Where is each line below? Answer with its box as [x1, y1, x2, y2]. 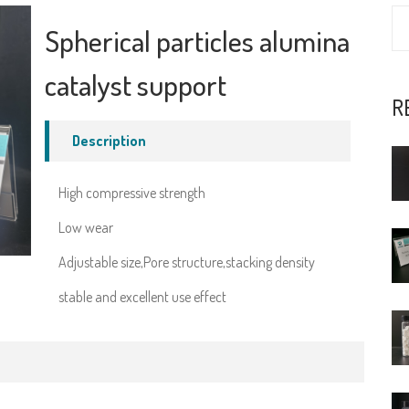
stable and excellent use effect [58, 288, 226, 306]
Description [72, 131, 146, 150]
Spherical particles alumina [45, 22, 350, 59]
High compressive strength [58, 184, 205, 202]
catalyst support [45, 66, 226, 103]
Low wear [58, 218, 113, 236]
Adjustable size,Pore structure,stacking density [58, 253, 315, 271]
